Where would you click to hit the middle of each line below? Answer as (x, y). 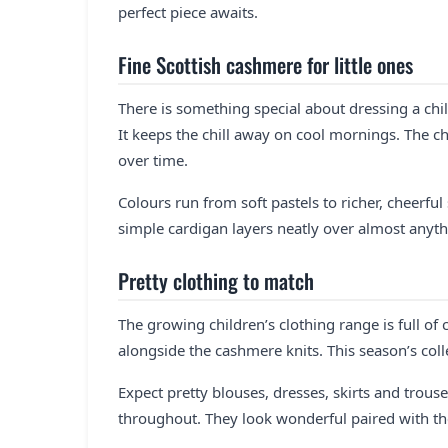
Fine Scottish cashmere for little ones (265, 64)
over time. (153, 159)
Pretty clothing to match (216, 280)
